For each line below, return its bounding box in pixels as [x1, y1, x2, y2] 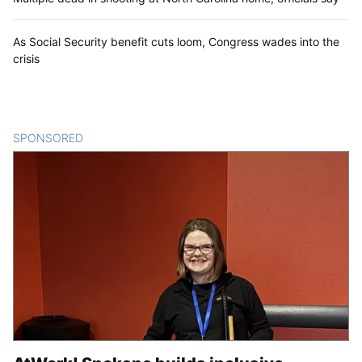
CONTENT [83, 130, 139, 145]
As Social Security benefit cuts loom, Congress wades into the [13, 34, 339, 48]
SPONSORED [13, 130, 83, 145]
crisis [13, 51, 40, 65]
